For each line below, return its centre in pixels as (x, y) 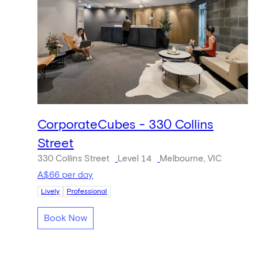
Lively (51, 192)
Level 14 (135, 159)
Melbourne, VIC (191, 159)
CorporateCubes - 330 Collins (126, 125)
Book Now (66, 218)
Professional (87, 192)
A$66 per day (65, 175)
